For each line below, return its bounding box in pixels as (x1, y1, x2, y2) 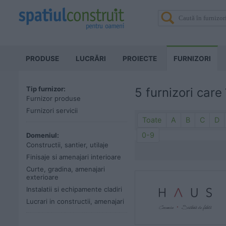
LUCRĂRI (76, 54, 106, 63)
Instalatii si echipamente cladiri (26, 185, 122, 193)
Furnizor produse (26, 94, 81, 102)
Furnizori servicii (26, 106, 78, 115)
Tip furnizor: (26, 85, 66, 93)
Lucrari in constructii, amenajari (26, 197, 124, 205)
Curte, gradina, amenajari (26, 165, 105, 173)
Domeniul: (26, 131, 59, 139)
